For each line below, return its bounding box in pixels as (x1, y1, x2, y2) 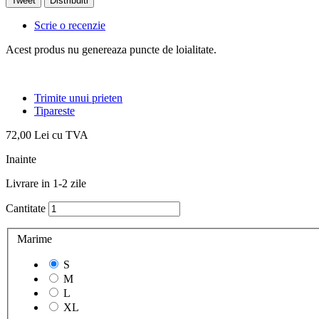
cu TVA (49, 128, 88, 141)
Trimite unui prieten (34, 91, 122, 104)
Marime (17, 233, 55, 246)
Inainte (6, 152, 36, 165)
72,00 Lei (6, 128, 49, 141)
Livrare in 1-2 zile (6, 177, 86, 189)
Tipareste (34, 104, 75, 117)
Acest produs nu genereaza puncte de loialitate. (6, 43, 216, 56)
